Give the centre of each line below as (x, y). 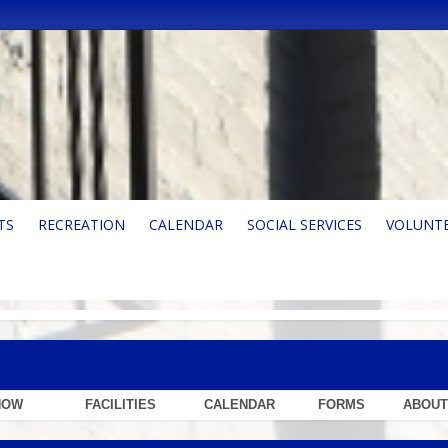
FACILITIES (120, 404)
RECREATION (81, 224)
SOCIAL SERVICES (304, 224)
